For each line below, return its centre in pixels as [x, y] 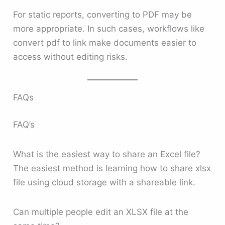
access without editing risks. [71, 57]
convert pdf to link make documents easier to [105, 42]
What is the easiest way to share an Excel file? [107, 154]
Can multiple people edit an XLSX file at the [101, 212]
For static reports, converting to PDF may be [103, 14]
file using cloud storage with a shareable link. [104, 182]
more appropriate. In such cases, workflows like [109, 28]
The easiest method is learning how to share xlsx [112, 168]
